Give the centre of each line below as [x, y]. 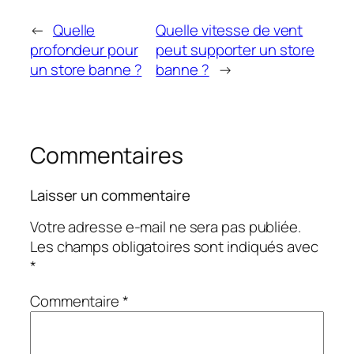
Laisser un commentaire [110, 195]
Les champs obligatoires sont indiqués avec [174, 247]
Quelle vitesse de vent [230, 30]
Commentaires [107, 156]
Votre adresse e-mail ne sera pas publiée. [166, 227]
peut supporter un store [235, 50]
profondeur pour [84, 50]
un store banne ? [86, 70]
